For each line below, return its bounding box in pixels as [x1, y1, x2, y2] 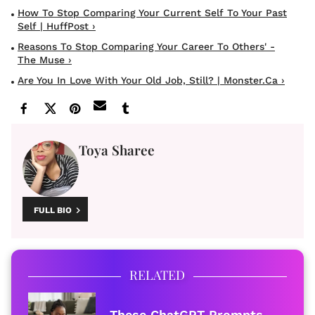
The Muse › [18, 54, 72, 66]
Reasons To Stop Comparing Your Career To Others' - [18, 41, 275, 53]
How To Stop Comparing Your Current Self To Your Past [18, 7, 287, 19]
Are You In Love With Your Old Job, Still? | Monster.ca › [18, 75, 285, 86]
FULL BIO [34, 205, 72, 215]
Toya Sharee [79, 141, 155, 160]
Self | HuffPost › [18, 20, 96, 32]
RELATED [129, 266, 185, 284]
